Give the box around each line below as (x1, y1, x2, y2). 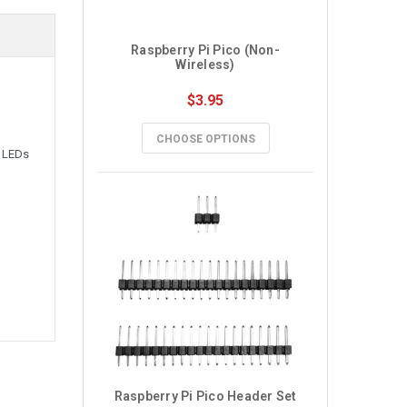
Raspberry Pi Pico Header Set (114, 389, 297, 403)
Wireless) (175, 57, 235, 72)
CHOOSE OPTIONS (155, 133, 255, 145)
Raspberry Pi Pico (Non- (131, 43, 280, 57)
